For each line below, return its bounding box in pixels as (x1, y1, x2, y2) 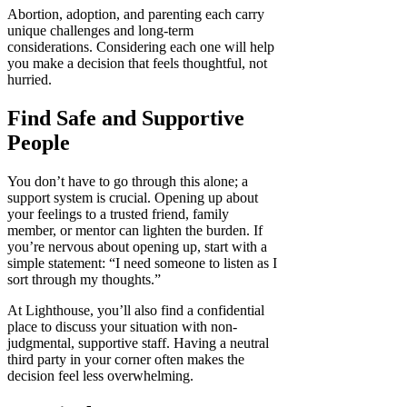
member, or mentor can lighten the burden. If (7, 223, 263, 239)
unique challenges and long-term (7, 23, 194, 39)
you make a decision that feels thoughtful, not (7, 55, 267, 72)
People (7, 131, 70, 155)
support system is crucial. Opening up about (7, 190, 258, 206)
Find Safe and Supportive (7, 106, 244, 131)
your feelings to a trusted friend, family (7, 206, 229, 223)
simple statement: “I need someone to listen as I (7, 255, 277, 272)
